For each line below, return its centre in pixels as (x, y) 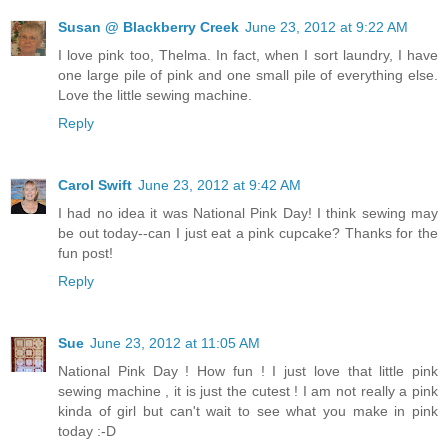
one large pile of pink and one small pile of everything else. (248, 75)
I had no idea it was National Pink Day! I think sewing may (248, 213)
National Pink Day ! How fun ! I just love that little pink (248, 371)
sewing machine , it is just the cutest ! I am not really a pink (248, 391)
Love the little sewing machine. (155, 95)
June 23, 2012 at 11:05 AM (175, 343)
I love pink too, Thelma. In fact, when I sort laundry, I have (248, 55)
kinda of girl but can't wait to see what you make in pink (248, 411)
